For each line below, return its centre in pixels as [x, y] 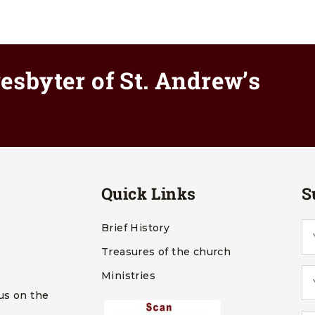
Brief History [136, 228]
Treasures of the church [166, 252]
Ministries [128, 276]
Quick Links [149, 193]
